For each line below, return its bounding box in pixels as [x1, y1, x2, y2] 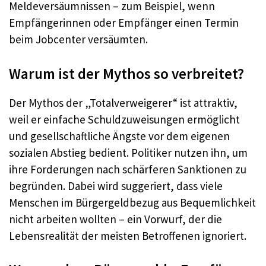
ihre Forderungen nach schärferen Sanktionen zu [9, 161, 246, 176]
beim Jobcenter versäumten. [9, 32, 148, 47]
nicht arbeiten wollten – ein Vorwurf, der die [9, 211, 222, 226]
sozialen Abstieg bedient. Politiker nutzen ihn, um [9, 145, 248, 160]
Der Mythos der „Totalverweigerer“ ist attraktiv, [9, 95, 237, 110]
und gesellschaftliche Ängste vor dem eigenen [9, 128, 230, 143]
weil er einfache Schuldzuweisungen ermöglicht [9, 112, 240, 126]
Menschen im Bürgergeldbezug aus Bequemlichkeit [9, 195, 256, 210]
